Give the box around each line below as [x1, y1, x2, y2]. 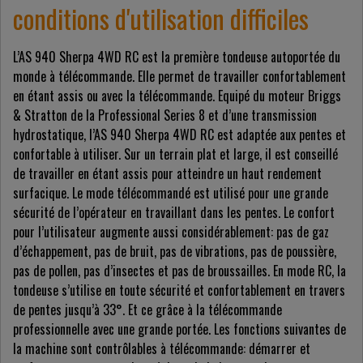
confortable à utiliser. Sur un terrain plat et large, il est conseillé [13, 144, 338, 164]
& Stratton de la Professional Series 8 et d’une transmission [13, 105, 317, 126]
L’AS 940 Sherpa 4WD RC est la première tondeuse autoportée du [13, 47, 340, 67]
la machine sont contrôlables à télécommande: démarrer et [13, 339, 310, 359]
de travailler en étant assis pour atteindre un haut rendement [13, 164, 322, 184]
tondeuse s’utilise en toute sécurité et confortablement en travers [13, 280, 345, 301]
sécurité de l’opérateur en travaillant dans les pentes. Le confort [13, 203, 335, 223]
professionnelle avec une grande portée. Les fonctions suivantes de [13, 319, 346, 340]
